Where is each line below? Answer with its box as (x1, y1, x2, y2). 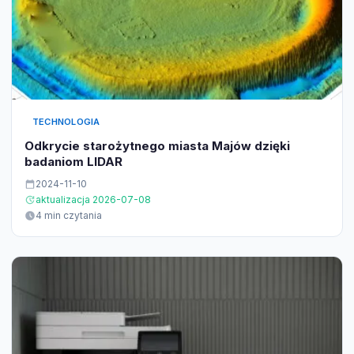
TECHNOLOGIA (32, 116, 100, 128)
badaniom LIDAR (24, 154, 122, 170)
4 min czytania (36, 209, 102, 222)
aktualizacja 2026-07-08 (36, 194, 151, 206)
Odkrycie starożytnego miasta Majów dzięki (24, 138, 290, 154)
